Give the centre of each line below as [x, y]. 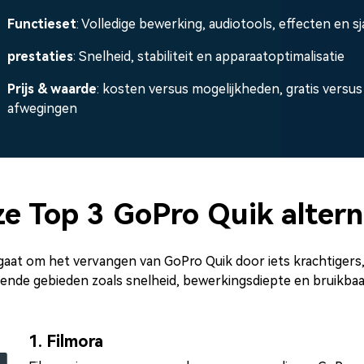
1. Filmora [66, 341]
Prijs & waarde [52, 89]
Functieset [42, 24]
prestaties [40, 56]
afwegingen [42, 108]
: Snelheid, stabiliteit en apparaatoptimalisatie [209, 56]
